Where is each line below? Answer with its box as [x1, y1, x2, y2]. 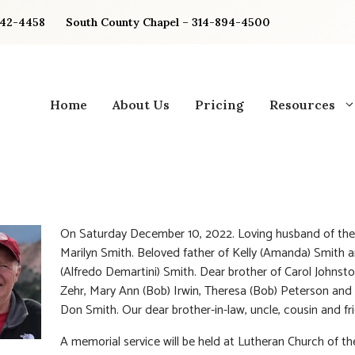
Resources [269, 96, 335, 113]
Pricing [195, 96, 244, 113]
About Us [113, 96, 170, 113]
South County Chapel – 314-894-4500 [66, 15, 270, 29]
